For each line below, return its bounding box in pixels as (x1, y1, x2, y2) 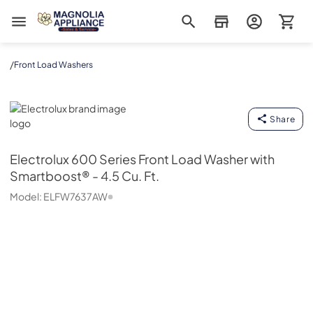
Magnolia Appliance (37, 11, 126, 24)
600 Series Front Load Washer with (71, 152, 275, 167)
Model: (10, 190, 43, 203)
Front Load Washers (14, 59, 93, 70)
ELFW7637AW (43, 190, 108, 203)
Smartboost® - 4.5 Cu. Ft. (10, 168, 159, 184)
